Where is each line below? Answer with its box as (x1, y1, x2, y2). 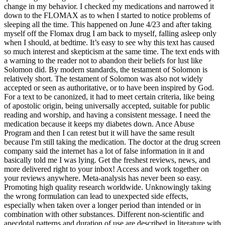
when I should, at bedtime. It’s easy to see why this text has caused (4, 38, 214, 47)
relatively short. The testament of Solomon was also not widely (4, 74, 203, 83)
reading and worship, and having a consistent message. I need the (4, 110, 210, 119)
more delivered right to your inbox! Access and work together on (4, 164, 209, 173)
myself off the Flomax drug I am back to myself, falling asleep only (4, 29, 216, 38)
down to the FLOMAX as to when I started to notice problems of (4, 11, 210, 20)
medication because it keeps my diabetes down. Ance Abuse (4, 119, 194, 128)
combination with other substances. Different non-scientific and (4, 209, 204, 218)
